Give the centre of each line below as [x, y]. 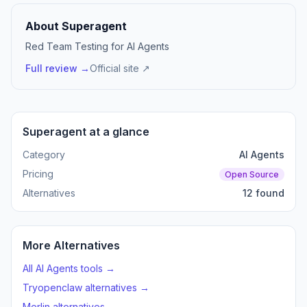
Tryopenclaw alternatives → [86, 287]
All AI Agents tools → [69, 268]
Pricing [38, 174]
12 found [263, 193]
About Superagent [76, 26]
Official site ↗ [120, 68]
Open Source [252, 174]
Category [44, 155]
